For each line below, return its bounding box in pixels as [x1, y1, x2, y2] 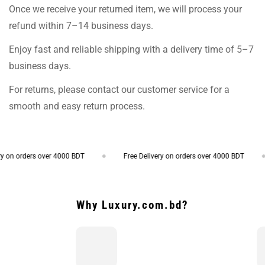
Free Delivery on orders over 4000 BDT [111, 151, 232, 160]
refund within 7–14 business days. [9, 20, 153, 31]
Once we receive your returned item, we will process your [9, 3, 242, 15]
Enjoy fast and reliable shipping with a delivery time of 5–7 [9, 43, 254, 55]
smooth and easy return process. [9, 100, 145, 112]
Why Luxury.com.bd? [76, 198, 189, 212]
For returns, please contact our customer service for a [9, 83, 230, 95]
